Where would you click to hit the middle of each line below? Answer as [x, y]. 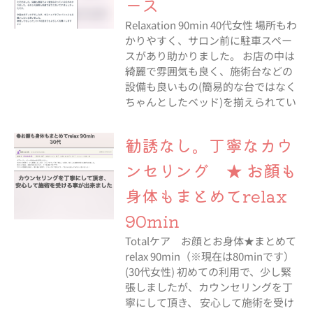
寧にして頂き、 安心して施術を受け [209, 302]
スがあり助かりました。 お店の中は [210, 56]
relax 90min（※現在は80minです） [209, 256]
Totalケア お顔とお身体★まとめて [210, 241]
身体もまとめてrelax [206, 195]
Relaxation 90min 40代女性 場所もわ [211, 25]
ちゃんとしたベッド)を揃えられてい [210, 102]
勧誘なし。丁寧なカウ [209, 145]
